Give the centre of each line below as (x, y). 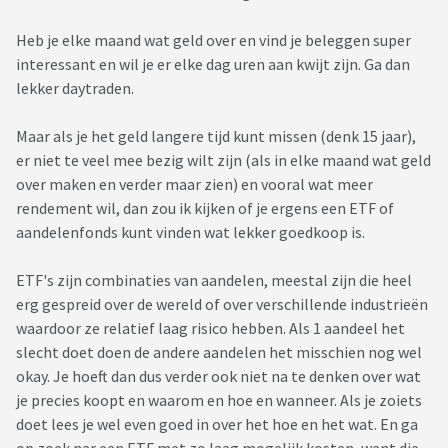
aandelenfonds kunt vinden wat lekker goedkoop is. (190, 232)
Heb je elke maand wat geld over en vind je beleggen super (213, 40)
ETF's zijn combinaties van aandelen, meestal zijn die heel (214, 280)
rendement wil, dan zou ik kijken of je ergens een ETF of (205, 208)
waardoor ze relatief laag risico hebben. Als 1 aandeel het (210, 328)
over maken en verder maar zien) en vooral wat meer (194, 184)
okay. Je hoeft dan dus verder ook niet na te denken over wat (218, 376)
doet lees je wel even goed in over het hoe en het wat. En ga (217, 424)
